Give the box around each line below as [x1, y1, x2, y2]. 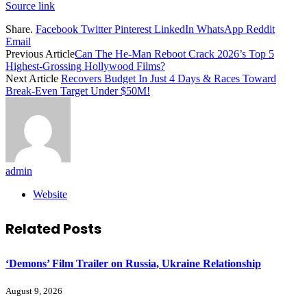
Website [33, 188, 67, 200]
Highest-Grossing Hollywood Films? [5, 60, 165, 72]
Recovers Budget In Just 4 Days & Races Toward [61, 72, 276, 84]
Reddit [246, 23, 275, 35]
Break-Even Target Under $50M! [5, 84, 150, 97]
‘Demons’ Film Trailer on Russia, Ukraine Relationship [5, 258, 261, 270]
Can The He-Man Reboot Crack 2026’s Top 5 [75, 47, 274, 60]
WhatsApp [197, 23, 243, 35]
